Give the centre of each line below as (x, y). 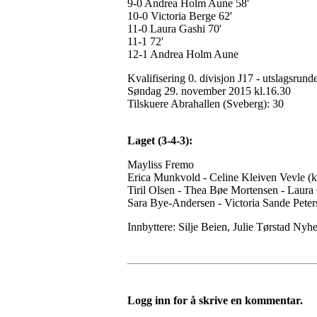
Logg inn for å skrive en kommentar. (215, 301)
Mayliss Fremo (161, 165)
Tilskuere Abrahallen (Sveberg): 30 (206, 104)
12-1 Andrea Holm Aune (183, 54)
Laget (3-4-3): (160, 141)
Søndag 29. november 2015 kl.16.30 (209, 91)
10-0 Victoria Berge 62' (180, 16)
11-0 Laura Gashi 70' (174, 29)
